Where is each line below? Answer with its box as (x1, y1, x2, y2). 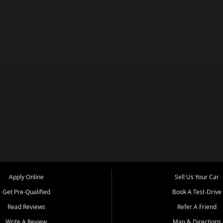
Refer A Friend (177, 202, 217, 211)
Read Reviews (7, 202, 45, 211)
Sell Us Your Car (174, 172, 219, 181)
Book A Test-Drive (172, 187, 222, 196)
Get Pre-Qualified (2, 187, 50, 196)
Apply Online (8, 172, 44, 181)
